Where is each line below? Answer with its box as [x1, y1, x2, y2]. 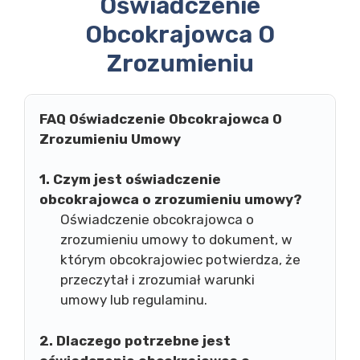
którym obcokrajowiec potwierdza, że [59, 252, 301, 268]
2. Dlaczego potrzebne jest [39, 332, 231, 349]
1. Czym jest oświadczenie [39, 171, 221, 187]
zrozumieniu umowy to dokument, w [59, 231, 292, 247]
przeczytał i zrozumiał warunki [59, 272, 255, 288]
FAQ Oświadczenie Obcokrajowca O [39, 110, 282, 127]
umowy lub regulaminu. [59, 292, 207, 308]
